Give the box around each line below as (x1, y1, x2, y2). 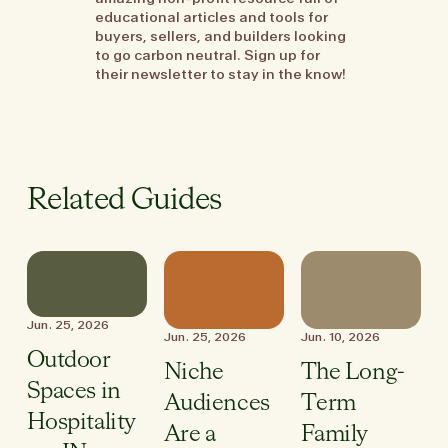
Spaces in (26, 380, 121, 404)
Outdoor (26, 349, 111, 373)
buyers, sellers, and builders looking (95, 27, 347, 46)
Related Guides (26, 186, 222, 217)
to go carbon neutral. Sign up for (95, 46, 321, 65)
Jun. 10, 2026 (300, 329, 380, 345)
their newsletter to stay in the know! (95, 65, 347, 84)
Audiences (163, 392, 270, 416)
